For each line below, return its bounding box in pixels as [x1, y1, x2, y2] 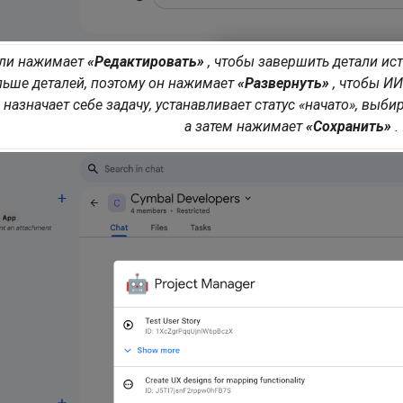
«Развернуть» [237, 74, 329, 92]
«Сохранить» [305, 117, 391, 135]
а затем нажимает [184, 117, 306, 135]
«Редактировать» [86, 52, 204, 70]
